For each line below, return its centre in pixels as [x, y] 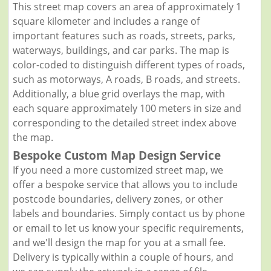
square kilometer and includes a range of [106, 21]
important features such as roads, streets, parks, [124, 35]
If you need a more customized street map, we [118, 170]
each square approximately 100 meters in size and [127, 108]
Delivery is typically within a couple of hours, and [123, 257]
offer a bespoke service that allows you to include [125, 184]
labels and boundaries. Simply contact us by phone [129, 213]
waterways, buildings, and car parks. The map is [121, 50]
